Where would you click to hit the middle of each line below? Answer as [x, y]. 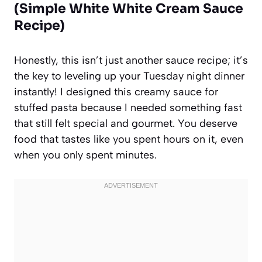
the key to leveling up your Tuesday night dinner [129, 76]
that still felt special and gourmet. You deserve [126, 123]
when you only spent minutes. [85, 155]
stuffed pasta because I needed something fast [128, 107]
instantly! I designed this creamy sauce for [116, 92]
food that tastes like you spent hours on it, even [129, 139]
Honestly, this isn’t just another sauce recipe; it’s [131, 60]
